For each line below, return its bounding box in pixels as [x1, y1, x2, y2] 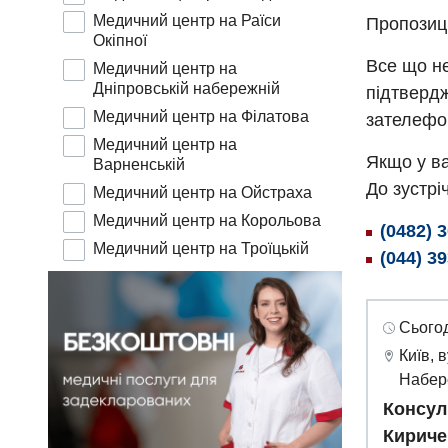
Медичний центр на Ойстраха [93, 184, 312, 202]
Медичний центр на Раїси [93, 12, 281, 30]
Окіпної [93, 32, 147, 50]
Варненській [93, 156, 185, 174]
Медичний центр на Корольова [93, 212, 321, 230]
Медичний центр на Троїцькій [93, 240, 309, 258]
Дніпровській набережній [93, 80, 280, 98]
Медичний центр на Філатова [93, 108, 309, 126]
